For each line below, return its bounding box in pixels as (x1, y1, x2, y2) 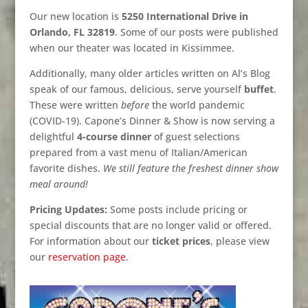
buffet (243, 82, 274, 96)
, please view (210, 234, 269, 248)
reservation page (47, 250, 126, 264)
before (120, 98, 149, 112)
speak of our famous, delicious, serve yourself (29, 82, 244, 96)
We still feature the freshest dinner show (102, 162, 278, 175)
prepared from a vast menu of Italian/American (29, 146, 247, 159)
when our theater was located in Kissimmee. (29, 41, 234, 55)
